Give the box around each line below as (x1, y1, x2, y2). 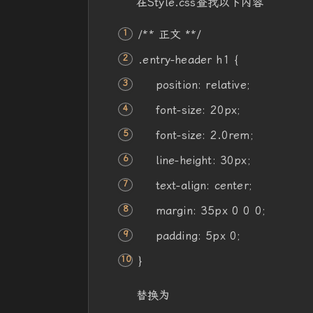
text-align (155, 179, 207, 192)
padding (155, 229, 198, 242)
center (214, 179, 249, 192)
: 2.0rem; (202, 129, 254, 142)
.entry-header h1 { (138, 53, 239, 66)
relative (205, 78, 247, 92)
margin (155, 204, 193, 217)
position (155, 78, 198, 92)
